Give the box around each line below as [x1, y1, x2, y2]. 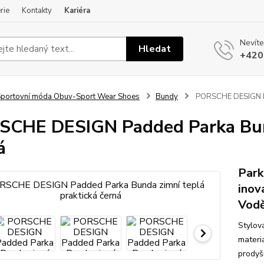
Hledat [138, 42, 171, 55]
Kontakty [22, 5, 52, 16]
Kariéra [64, 5, 90, 16]
